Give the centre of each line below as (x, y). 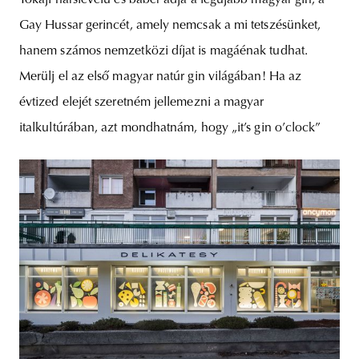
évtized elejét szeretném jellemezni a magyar (142, 103)
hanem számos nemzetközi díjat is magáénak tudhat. (163, 52)
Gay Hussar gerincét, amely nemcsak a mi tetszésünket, (170, 26)
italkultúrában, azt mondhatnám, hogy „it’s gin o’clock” (170, 129)
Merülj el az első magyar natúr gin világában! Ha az (161, 77)
